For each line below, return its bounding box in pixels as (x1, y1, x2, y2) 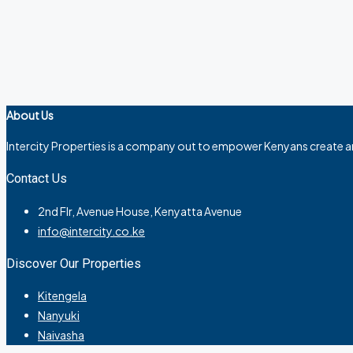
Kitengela (38, 288, 87, 303)
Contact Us (6, 171, 67, 187)
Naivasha (38, 328, 84, 343)
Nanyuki (38, 308, 80, 323)
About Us (6, 107, 54, 122)
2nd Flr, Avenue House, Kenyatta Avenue (38, 203, 242, 218)
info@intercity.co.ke (38, 223, 145, 238)
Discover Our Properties (6, 255, 141, 271)
